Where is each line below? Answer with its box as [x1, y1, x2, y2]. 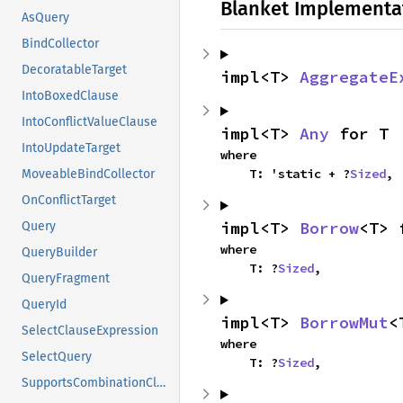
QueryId [22, 297, 67, 313]
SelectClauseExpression [22, 323, 158, 339]
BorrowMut [300, 312, 389, 333]
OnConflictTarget [22, 193, 116, 209]
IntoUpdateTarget [22, 140, 121, 157]
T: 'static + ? [249, 166, 350, 182]
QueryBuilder [22, 245, 97, 261]
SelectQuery [22, 349, 92, 365]
